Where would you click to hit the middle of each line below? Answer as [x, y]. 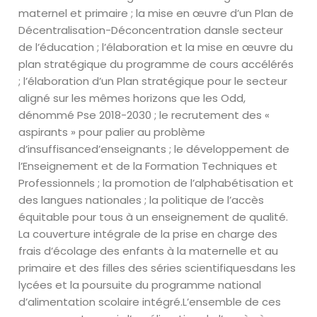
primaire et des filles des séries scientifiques [136, 268]
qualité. [269, 217]
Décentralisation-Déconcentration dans [125, 30]
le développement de [232, 149]
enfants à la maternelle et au [201, 251]
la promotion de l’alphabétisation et [198, 183]
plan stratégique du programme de [113, 64]
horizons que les [177, 98]
